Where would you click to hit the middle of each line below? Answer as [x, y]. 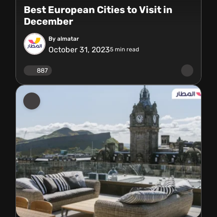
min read [126, 49]
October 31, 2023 [79, 49]
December [48, 21]
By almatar [64, 39]
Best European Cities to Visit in [98, 10]
